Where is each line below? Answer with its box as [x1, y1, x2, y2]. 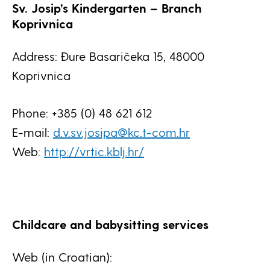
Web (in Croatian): [12, 250, 112, 264]
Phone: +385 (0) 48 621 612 [12, 105, 152, 120]
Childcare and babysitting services [12, 217, 209, 231]
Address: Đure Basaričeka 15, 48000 [12, 49, 204, 63]
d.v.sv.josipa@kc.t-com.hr [53, 125, 190, 139]
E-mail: [12, 125, 53, 139]
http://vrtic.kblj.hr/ [44, 144, 144, 159]
